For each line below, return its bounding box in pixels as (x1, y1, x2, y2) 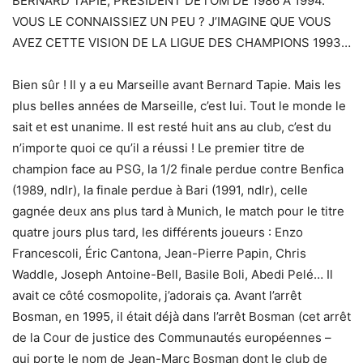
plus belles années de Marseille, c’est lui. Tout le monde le (12, 98, 346, 114)
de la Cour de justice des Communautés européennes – (12, 330, 331, 346)
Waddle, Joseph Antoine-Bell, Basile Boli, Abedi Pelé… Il (12, 267, 333, 283)
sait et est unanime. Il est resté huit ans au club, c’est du (12, 119, 331, 135)
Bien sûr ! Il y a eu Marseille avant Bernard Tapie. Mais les (12, 77, 341, 93)
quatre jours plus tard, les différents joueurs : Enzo (12, 224, 303, 241)
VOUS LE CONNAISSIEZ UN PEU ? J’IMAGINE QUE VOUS (12, 14, 331, 30)
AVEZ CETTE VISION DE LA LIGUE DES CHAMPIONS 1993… (12, 35, 351, 51)
